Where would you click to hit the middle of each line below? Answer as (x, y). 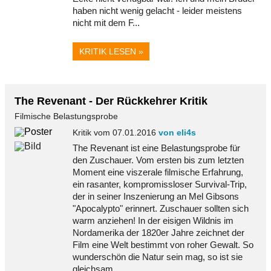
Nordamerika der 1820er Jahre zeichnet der (158, 232)
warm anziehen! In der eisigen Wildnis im (153, 220)
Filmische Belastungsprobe (66, 116)
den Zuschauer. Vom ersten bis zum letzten (158, 160)
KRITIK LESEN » (111, 52)
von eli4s (177, 133)
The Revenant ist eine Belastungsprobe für (156, 148)
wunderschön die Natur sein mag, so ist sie (158, 256)
